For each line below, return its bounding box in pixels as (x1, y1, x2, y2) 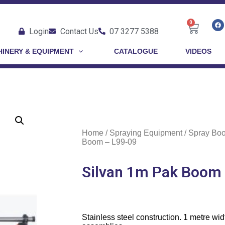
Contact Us (60, 26, 98, 36)
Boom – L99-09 (81, 138, 137, 146)
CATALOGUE (114, 47, 158, 55)
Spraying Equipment (109, 129, 182, 137)
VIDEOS (185, 47, 211, 55)
